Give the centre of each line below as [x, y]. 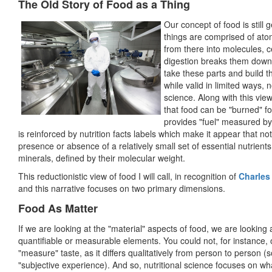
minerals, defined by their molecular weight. [102, 158]
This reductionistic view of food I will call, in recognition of [128, 176]
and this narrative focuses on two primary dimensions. [122, 189]
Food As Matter [58, 209]
